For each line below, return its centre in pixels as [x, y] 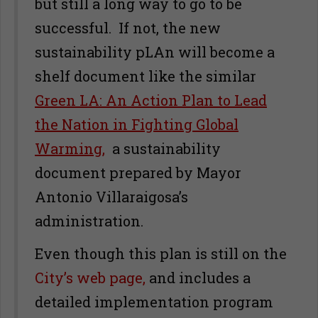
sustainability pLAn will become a [155, 52]
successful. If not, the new [128, 28]
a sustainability [163, 148]
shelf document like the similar [146, 76]
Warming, [70, 148]
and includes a [198, 278]
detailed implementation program [154, 302]
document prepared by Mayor [138, 172]
